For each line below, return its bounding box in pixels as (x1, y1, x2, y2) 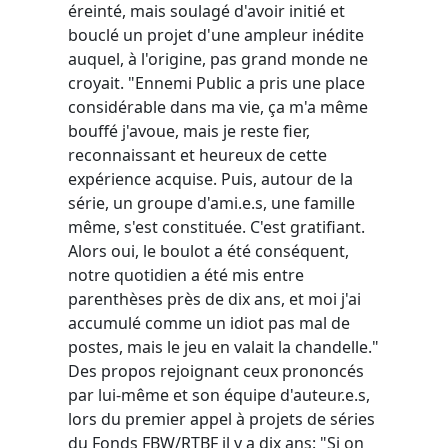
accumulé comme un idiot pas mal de (68, 311, 350, 334)
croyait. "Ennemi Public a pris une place (68, 71, 365, 94)
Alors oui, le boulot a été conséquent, (68, 239, 349, 262)
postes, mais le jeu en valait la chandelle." (68, 335, 379, 358)
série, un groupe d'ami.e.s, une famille (68, 191, 355, 214)
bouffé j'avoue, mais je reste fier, (68, 119, 310, 142)
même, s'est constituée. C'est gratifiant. (68, 215, 365, 238)
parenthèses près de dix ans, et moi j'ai (68, 287, 361, 310)
